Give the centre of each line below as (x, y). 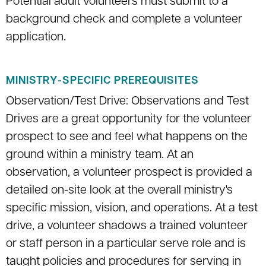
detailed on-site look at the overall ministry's (119, 191)
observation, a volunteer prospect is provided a (129, 173)
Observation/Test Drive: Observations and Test (127, 102)
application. (36, 38)
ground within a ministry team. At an (100, 155)
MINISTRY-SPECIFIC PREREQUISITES (102, 81)
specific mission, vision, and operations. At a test (132, 209)
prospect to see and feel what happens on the (127, 137)
